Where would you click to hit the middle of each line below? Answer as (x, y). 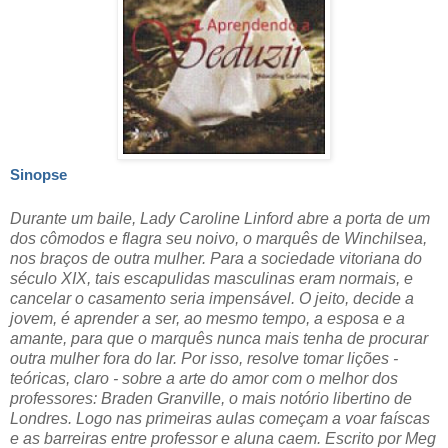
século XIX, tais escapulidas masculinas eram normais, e (211, 278)
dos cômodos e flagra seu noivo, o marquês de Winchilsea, (218, 238)
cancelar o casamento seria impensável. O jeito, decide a (212, 298)
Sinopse (38, 174)
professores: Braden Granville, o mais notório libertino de (211, 398)
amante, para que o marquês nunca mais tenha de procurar (219, 338)
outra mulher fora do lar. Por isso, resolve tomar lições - (204, 358)
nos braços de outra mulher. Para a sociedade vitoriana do (216, 258)
